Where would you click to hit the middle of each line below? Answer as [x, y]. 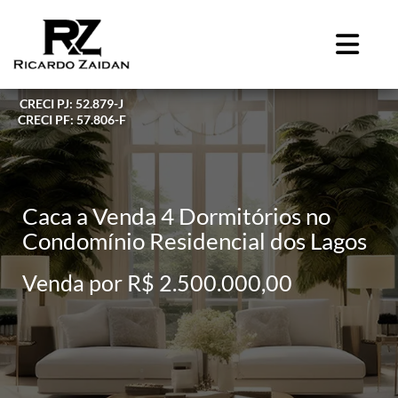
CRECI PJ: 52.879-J [72, 103]
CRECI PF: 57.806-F [72, 119]
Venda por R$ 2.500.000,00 [157, 282]
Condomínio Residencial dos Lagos [195, 240]
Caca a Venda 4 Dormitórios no [176, 215]
